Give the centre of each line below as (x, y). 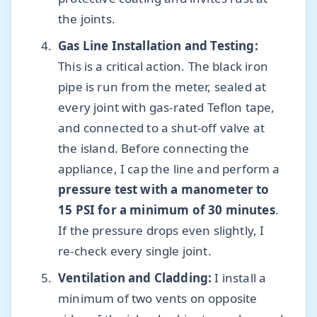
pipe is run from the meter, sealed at (162, 87)
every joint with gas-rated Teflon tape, (167, 108)
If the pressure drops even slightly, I (161, 231)
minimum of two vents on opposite (158, 299)
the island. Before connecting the (154, 149)
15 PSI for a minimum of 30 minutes (167, 210)
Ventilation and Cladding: (135, 278)
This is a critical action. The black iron (163, 67)
